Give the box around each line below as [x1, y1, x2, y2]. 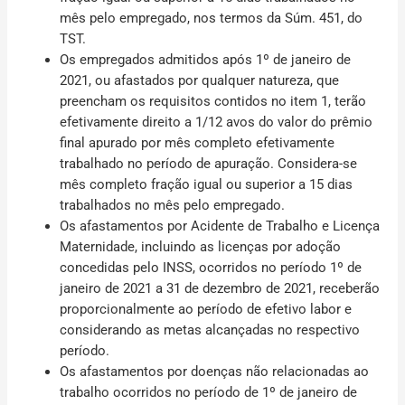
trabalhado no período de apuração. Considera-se [60, 155, 358, 172]
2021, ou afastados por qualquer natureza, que [60, 72, 340, 89]
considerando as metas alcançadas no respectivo [60, 322, 361, 338]
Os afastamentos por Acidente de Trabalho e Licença [60, 218, 381, 234]
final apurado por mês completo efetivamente [60, 135, 335, 151]
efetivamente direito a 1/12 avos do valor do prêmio [60, 114, 373, 130]
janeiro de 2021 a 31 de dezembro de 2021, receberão [60, 280, 381, 297]
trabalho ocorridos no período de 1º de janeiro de [60, 384, 358, 400]
